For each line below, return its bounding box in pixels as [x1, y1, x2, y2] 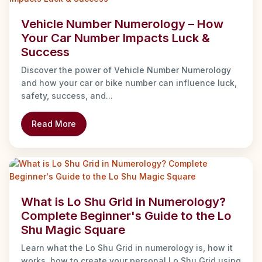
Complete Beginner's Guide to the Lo [21, 208, 232, 223]
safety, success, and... [21, 91, 113, 101]
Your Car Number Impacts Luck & [21, 30, 210, 46]
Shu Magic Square [21, 222, 125, 237]
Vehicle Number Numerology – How [21, 16, 223, 32]
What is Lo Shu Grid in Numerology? [21, 194, 226, 209]
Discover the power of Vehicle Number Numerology [21, 65, 231, 75]
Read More [32, 119, 76, 129]
